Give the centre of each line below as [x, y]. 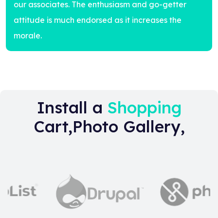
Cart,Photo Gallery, [109, 126]
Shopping [144, 107]
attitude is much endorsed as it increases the [98, 20]
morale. [28, 36]
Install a [72, 107]
